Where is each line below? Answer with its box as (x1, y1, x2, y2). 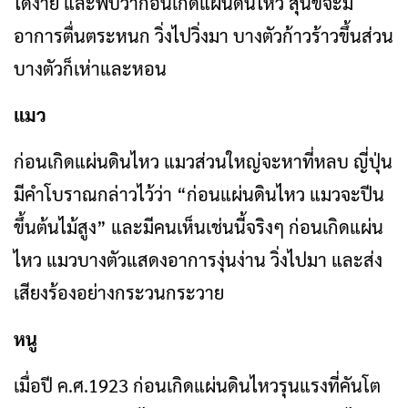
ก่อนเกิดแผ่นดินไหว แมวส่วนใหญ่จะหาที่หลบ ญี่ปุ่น (14, 149, 393, 173)
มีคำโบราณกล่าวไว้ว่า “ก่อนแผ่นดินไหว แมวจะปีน (14, 182, 384, 206)
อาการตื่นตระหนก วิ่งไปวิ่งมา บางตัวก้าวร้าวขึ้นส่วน (14, 24, 393, 47)
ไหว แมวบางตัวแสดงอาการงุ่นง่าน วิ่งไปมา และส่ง (14, 248, 382, 271)
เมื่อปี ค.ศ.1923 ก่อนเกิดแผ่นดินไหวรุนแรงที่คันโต (14, 373, 381, 397)
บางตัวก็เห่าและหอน (14, 56, 167, 80)
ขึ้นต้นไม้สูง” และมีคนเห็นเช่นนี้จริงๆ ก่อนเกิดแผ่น (14, 215, 383, 239)
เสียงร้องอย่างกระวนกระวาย (14, 280, 224, 304)
